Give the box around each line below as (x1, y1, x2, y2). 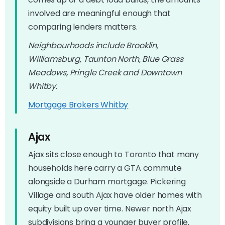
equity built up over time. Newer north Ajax (28, 202, 192, 214)
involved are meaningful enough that (28, 7, 171, 19)
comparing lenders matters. (28, 21, 138, 33)
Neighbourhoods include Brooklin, (28, 39, 158, 51)
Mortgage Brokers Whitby (28, 98, 129, 110)
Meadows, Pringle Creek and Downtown (28, 66, 182, 78)
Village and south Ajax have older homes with (28, 189, 202, 201)
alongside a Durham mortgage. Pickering (28, 175, 186, 187)
